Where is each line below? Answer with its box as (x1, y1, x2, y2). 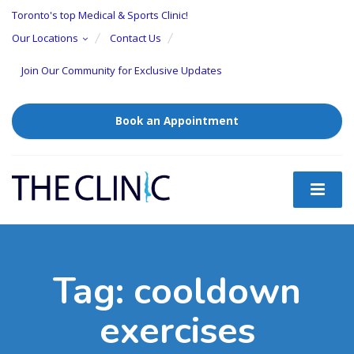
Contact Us (110, 31, 161, 45)
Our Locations (12, 31, 78, 45)
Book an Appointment (115, 114, 239, 128)
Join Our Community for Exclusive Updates (21, 63, 222, 77)
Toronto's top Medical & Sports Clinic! (12, 8, 188, 22)
